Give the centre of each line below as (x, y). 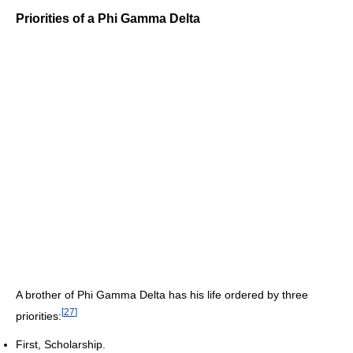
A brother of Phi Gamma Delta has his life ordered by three (162, 295)
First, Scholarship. (61, 344)
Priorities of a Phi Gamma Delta (108, 19)
